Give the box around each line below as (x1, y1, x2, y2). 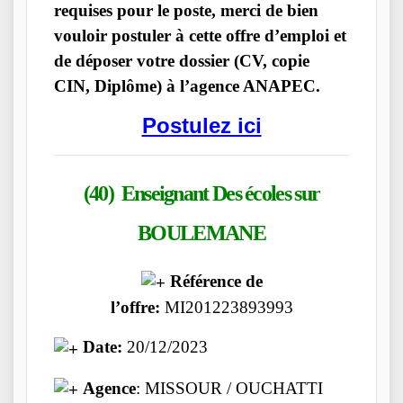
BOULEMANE (138, 220, 265, 245)
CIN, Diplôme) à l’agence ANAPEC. (54, 76, 320, 95)
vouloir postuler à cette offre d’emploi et (54, 25, 346, 45)
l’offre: (110, 298, 160, 318)
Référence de (165, 272, 263, 291)
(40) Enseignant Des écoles (83, 181, 295, 205)
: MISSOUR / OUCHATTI (136, 378, 323, 398)
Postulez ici (141, 112, 262, 138)
